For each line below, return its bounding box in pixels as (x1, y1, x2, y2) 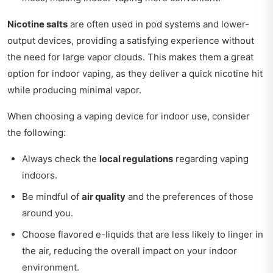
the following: (7, 127, 66, 139)
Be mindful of (22, 191, 82, 203)
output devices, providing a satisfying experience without (7, 35, 254, 47)
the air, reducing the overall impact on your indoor (22, 245, 237, 257)
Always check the (22, 153, 99, 165)
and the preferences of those (126, 191, 253, 203)
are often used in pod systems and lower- (68, 18, 249, 30)
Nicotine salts (7, 18, 68, 30)
